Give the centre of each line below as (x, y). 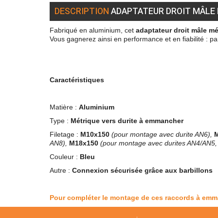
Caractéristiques (77, 80)
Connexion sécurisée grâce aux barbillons (142, 170)
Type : (60, 120)
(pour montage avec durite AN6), (162, 134)
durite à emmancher (151, 120)
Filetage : (65, 134)
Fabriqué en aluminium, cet (93, 30)
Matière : (64, 107)
